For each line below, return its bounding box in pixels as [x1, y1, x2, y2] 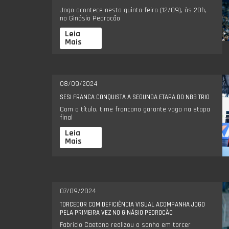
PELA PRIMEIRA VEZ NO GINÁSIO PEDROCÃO [60, 208, 173, 217]
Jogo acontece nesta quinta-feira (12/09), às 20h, [60, 5, 207, 15]
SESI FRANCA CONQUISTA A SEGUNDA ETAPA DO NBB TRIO [60, 93, 210, 101]
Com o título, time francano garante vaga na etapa [60, 104, 210, 114]
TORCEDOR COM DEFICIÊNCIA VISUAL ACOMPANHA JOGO [60, 200, 205, 209]
